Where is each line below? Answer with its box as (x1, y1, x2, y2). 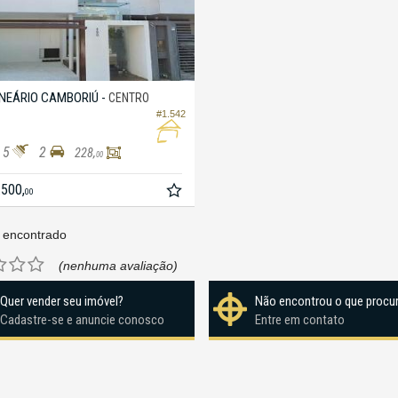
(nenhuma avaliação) (58, 259, 178, 274)
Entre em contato (254, 312, 345, 329)
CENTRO (107, 90, 149, 105)
